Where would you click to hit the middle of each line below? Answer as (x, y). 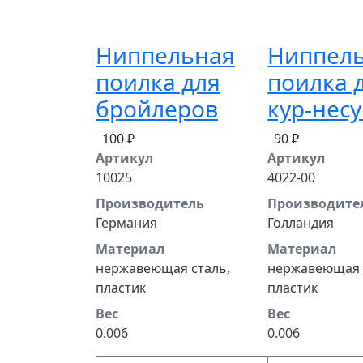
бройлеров (157, 109)
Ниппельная (165, 55)
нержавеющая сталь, (163, 268)
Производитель (150, 203)
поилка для (158, 82)
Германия (126, 223)
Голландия (301, 223)
